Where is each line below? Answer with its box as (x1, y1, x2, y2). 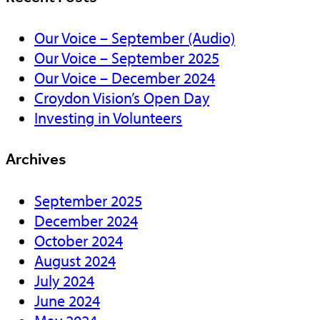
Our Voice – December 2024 (34, 68, 215, 89)
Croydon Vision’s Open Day (34, 88, 209, 109)
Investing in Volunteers (34, 108, 182, 129)
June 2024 (34, 290, 100, 311)
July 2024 (34, 270, 94, 291)
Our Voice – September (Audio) (34, 28, 235, 49)
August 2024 (34, 250, 116, 271)
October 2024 (34, 230, 123, 251)
